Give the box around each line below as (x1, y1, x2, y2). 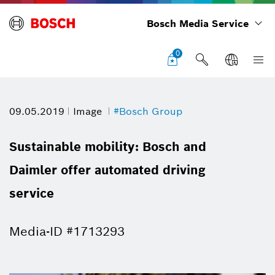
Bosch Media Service (147, 17, 249, 30)
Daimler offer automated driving (9, 162, 206, 178)
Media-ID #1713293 (9, 223, 125, 239)
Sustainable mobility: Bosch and (9, 139, 206, 155)
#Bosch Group (114, 105, 182, 118)
